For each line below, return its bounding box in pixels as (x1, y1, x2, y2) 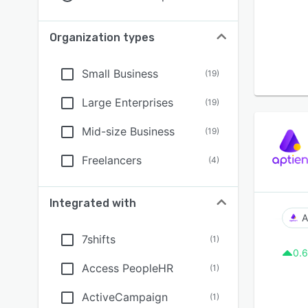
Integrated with (49, 197, 136, 210)
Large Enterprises (82, 96, 173, 109)
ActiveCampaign (82, 290, 168, 304)
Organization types (49, 31, 155, 44)
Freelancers (82, 153, 142, 167)
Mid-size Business (82, 124, 175, 138)
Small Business (82, 67, 158, 80)
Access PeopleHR (82, 261, 173, 275)
